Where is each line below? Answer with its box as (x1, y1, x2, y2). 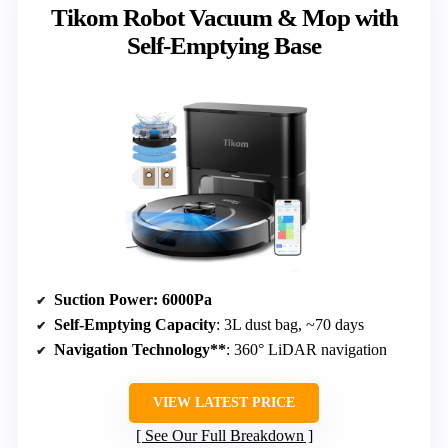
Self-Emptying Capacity (54, 316, 216, 334)
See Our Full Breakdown (144, 427, 304, 445)
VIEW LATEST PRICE (153, 395, 295, 411)
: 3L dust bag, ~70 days (216, 316, 364, 334)
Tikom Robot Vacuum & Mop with (50, 4, 398, 32)
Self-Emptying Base (127, 32, 321, 60)
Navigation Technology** (54, 341, 226, 359)
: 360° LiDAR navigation (226, 341, 387, 359)
